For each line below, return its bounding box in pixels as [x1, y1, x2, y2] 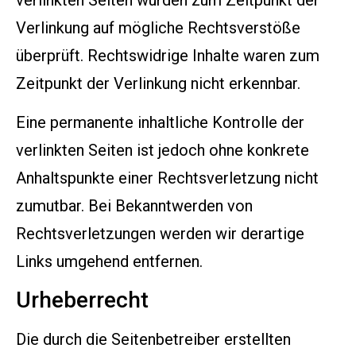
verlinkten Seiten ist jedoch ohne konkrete [16, 141, 309, 161]
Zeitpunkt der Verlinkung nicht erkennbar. [16, 73, 300, 93]
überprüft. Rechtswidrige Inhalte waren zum [16, 45, 319, 65]
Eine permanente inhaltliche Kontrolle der [16, 113, 304, 133]
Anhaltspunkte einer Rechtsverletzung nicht [16, 168, 319, 188]
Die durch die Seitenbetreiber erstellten [16, 330, 291, 350]
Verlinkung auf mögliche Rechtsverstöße [16, 17, 300, 37]
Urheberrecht [16, 287, 149, 314]
